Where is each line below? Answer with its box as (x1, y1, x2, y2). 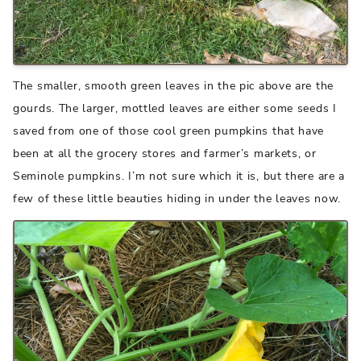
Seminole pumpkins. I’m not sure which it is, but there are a (13, 168, 346, 184)
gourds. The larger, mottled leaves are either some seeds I (13, 100, 337, 116)
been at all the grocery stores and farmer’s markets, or (13, 145, 317, 161)
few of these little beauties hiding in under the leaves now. (13, 190, 342, 206)
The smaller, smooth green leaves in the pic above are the (13, 77, 334, 93)
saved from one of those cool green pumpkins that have (13, 122, 325, 139)
